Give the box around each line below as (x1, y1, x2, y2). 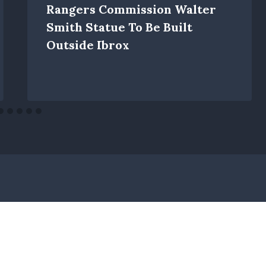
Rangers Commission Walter (46, 2, 216, 17)
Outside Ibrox (46, 37, 129, 53)
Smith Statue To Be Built (46, 20, 192, 35)
